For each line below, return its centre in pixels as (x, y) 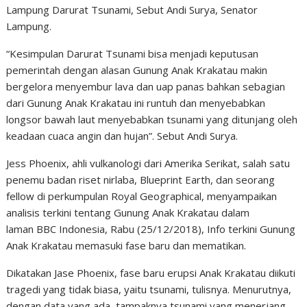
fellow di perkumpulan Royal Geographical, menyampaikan (142, 196)
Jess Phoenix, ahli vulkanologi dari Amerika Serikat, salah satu (148, 163)
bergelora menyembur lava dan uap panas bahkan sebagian (146, 86)
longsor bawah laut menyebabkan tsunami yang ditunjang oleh (152, 119)
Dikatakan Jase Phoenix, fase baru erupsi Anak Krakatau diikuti (151, 273)
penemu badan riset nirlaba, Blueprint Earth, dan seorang (141, 180)
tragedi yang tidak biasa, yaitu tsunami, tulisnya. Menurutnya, (149, 289)
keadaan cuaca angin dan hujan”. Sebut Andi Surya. (122, 136)
